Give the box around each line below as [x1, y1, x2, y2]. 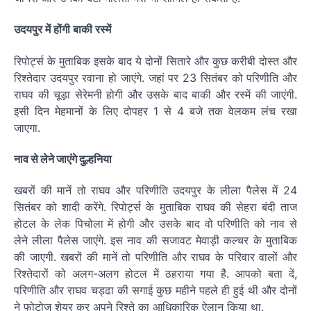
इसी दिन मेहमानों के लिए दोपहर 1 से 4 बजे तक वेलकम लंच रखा [14, 103, 297, 118]
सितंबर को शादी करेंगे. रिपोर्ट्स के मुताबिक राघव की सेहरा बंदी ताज [14, 200, 297, 215]
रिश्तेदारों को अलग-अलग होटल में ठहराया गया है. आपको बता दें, [14, 267, 297, 281]
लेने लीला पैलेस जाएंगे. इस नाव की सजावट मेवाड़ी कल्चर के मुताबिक [14, 233, 297, 248]
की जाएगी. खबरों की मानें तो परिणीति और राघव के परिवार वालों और [14, 250, 297, 264]
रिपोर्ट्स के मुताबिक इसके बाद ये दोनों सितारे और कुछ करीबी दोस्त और [14, 53, 297, 68]
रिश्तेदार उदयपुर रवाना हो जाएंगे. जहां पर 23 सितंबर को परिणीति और [14, 70, 297, 85]
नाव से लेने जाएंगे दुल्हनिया [14, 151, 112, 166]
